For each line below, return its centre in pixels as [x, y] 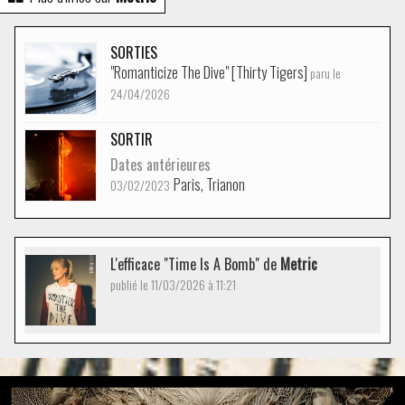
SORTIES [134, 53]
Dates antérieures [160, 165]
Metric [299, 264]
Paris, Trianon [209, 185]
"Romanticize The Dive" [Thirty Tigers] [210, 73]
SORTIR [132, 140]
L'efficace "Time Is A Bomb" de [195, 264]
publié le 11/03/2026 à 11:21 [173, 285]
